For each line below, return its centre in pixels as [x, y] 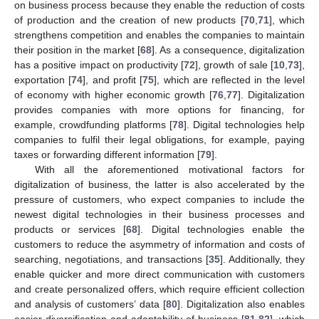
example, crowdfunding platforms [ [93, 125]
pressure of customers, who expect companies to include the [159, 200]
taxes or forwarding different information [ [107, 155]
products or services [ [70, 230]
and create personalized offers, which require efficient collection [159, 289]
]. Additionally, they [262, 260]
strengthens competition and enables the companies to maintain [159, 35]
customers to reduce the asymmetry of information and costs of [159, 245]
